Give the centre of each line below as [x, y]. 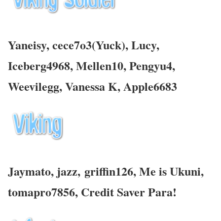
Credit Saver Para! [129, 191]
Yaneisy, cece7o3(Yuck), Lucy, [84, 44]
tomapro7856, [44, 191]
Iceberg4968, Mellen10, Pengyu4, [92, 65]
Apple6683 [150, 86]
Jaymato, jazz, [44, 171]
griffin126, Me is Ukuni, [142, 171]
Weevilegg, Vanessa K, [66, 86]
